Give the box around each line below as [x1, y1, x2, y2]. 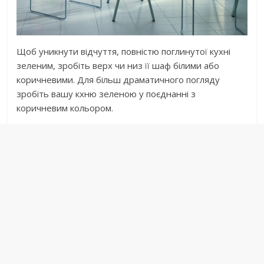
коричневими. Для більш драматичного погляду [16, 73, 220, 85]
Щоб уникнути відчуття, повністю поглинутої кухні [16, 45, 231, 57]
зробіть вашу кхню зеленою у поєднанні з [16, 87, 196, 100]
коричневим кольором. [16, 101, 114, 114]
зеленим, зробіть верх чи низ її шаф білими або [16, 59, 220, 71]
